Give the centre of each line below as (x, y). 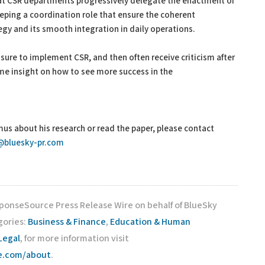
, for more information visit (75, 239)
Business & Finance (67, 222)
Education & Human (150, 222)
